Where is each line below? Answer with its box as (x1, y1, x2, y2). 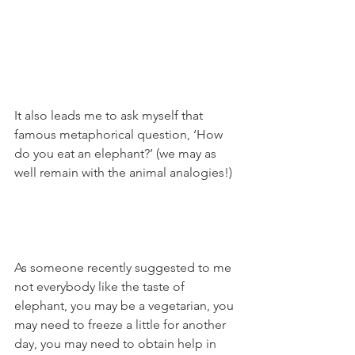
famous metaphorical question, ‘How (14, 127, 226, 143)
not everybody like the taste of (14, 279, 188, 295)
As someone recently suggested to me (14, 260, 235, 276)
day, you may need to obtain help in (14, 336, 219, 352)
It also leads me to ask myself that (14, 108, 206, 124)
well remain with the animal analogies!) (14, 165, 232, 181)
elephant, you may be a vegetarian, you (14, 298, 237, 314)
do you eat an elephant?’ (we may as (14, 146, 219, 162)
